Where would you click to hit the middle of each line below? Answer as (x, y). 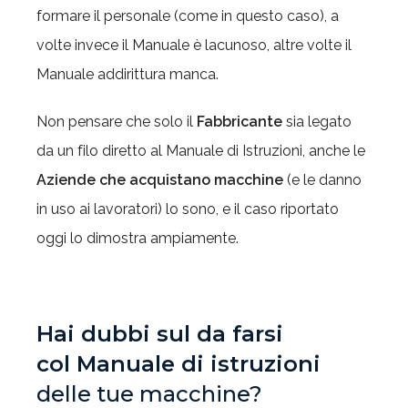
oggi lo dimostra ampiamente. (138, 238)
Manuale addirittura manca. (127, 74)
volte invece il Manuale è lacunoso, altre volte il (194, 45)
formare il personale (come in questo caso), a (188, 16)
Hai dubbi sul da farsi (160, 334)
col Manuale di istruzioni (178, 364)
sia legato (317, 122)
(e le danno (322, 180)
